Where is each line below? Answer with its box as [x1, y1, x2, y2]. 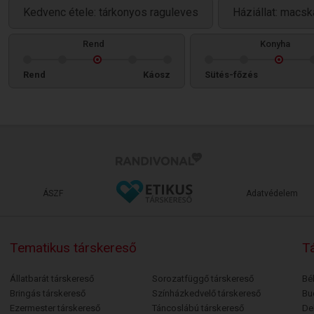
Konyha [259, 39, 290, 49]
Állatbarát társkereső [9, 273, 94, 284]
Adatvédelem [246, 189, 298, 198]
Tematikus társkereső [9, 240, 137, 256]
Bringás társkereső [9, 288, 86, 299]
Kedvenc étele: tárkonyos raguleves [23, 6, 198, 20]
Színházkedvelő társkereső [151, 288, 261, 299]
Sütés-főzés [205, 69, 258, 80]
